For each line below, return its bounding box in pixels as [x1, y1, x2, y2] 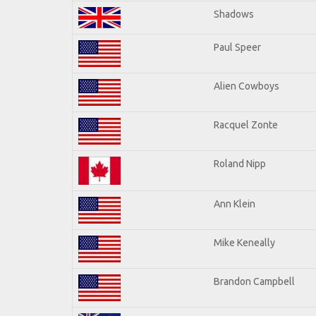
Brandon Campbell [214, 275, 295, 287]
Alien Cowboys [214, 80, 279, 92]
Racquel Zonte [214, 119, 278, 130]
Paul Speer [214, 41, 261, 53]
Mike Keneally [214, 236, 275, 248]
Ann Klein [214, 197, 255, 209]
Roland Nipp [214, 157, 266, 169]
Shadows [214, 8, 254, 20]
